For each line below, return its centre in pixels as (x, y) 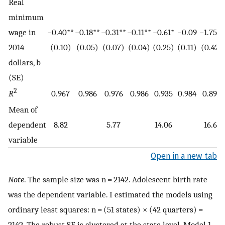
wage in (22, 32)
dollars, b (25, 62)
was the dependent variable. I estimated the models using (110, 195)
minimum (26, 17)
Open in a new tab (184, 155)
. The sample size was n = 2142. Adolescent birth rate (116, 180)
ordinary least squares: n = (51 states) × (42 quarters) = (106, 210)
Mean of (23, 109)
